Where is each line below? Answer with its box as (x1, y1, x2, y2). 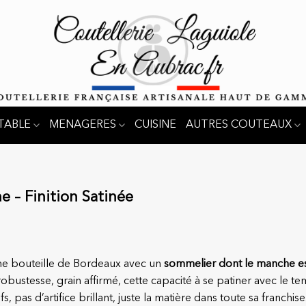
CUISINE (135, 120, 176, 130)
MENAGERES (48, 120, 116, 130)
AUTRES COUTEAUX (186, 120, 292, 130)
